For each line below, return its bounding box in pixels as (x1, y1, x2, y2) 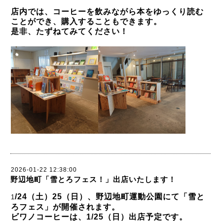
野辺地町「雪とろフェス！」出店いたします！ (10, 175, 176, 184)
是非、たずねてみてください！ (11, 27, 128, 36)
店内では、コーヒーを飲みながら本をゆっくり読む (11, 7, 204, 16)
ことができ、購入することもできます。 (11, 17, 162, 26)
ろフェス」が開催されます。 (11, 203, 120, 211)
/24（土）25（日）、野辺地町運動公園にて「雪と (15, 192, 205, 201)
